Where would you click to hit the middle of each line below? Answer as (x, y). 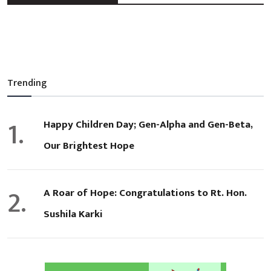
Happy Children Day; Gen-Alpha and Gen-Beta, (148, 125)
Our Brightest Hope (89, 146)
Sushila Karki (73, 214)
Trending (27, 83)
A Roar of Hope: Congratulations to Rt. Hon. (145, 193)
